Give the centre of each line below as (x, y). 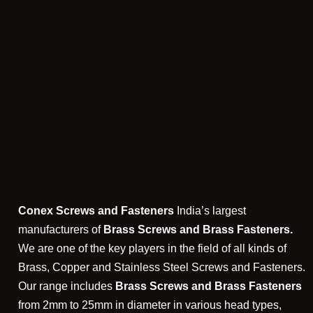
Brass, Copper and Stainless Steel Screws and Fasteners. (162, 268)
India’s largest (210, 211)
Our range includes (67, 286)
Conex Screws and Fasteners (96, 211)
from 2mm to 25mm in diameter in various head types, (150, 305)
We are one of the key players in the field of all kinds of (152, 249)
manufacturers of (61, 230)
